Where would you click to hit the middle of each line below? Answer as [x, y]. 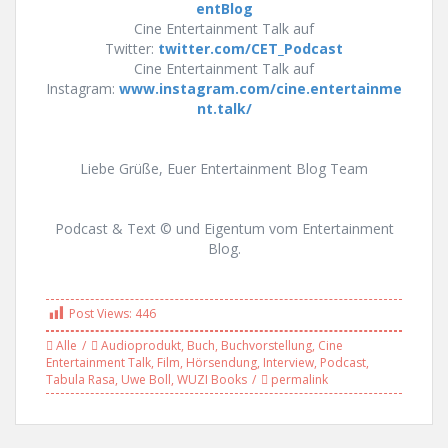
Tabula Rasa [80, 379]
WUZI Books [212, 379]
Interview [288, 362]
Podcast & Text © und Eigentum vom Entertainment [224, 228]
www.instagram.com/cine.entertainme [260, 88]
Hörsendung [221, 362]
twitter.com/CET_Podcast [250, 48]
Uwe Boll [146, 379]
